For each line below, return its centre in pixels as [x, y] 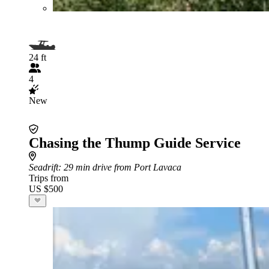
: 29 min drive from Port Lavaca [120, 167]
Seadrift [44, 167]
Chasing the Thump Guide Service [135, 143]
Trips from [49, 178]
